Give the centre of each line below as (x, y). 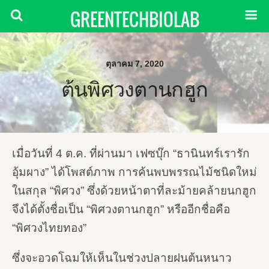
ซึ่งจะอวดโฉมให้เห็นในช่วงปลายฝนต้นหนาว (122, 258)
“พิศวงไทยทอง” (49, 228)
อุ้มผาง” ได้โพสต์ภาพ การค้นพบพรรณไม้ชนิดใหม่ (134, 172)
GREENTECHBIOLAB (134, 19)
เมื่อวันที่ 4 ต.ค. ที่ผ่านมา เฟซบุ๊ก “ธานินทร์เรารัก (131, 153)
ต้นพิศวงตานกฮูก (134, 89)
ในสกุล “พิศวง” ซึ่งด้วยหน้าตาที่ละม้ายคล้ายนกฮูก (134, 191)
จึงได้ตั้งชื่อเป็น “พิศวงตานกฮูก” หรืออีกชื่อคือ (121, 209)
